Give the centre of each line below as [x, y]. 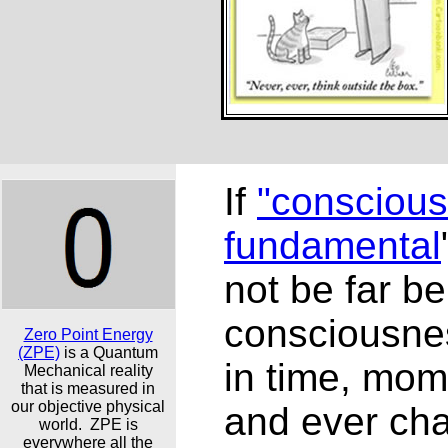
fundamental [332, 245]
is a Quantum [111, 352]
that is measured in [88, 388]
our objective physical [88, 406]
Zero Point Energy [88, 334]
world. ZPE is [88, 424]
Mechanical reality [88, 370]
